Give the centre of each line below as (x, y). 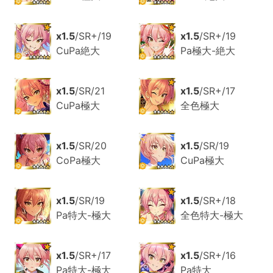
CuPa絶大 (78, 51)
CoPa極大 (78, 161)
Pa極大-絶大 (207, 51)
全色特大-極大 (211, 215)
